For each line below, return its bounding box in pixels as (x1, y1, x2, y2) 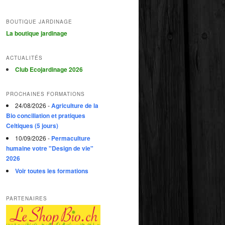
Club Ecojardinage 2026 (15, 64, 83, 74)
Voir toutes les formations (15, 166, 88, 176)
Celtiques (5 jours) (6, 121, 58, 131)
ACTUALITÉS (6, 54, 43, 61)
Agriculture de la (51, 101, 98, 110)
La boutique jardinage (6, 28, 67, 38)
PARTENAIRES (6, 194, 47, 202)
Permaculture (51, 134, 90, 143)
